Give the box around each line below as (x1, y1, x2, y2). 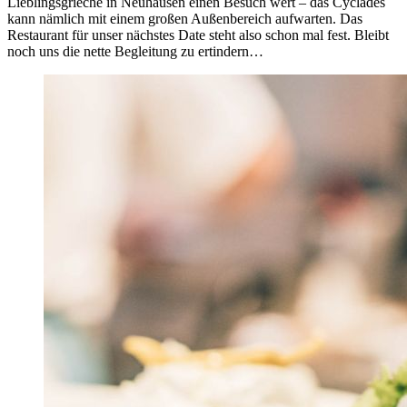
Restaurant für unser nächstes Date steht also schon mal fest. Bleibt (7, 26, 389, 43)
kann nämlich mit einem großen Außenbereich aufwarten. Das (7, 10, 362, 26)
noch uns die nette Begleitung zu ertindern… (7, 43, 263, 59)
